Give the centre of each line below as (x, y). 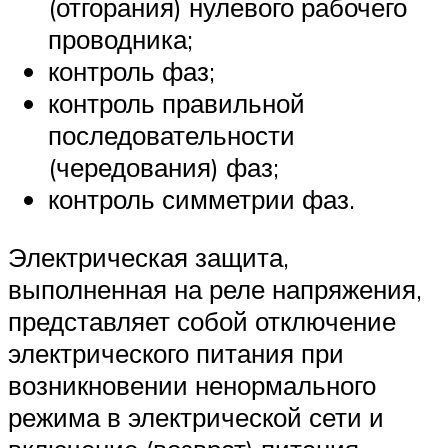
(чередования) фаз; (163, 167)
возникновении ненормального (192, 384)
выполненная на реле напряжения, (215, 288)
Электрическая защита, (148, 256)
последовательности (171, 135)
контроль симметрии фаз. (201, 199)
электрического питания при (176, 352)
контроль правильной (176, 103)
